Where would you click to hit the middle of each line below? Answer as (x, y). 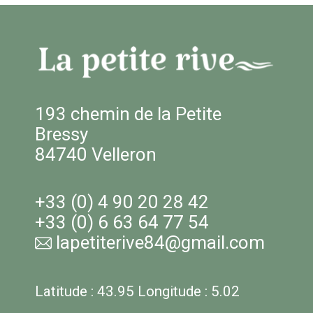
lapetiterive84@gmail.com (160, 242)
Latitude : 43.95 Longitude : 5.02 (137, 291)
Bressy (61, 134)
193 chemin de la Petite (128, 114)
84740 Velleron (96, 154)
